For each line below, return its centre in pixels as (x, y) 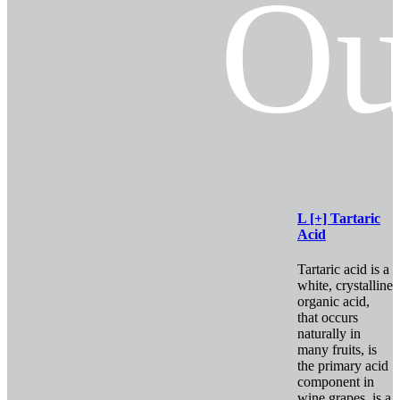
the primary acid (343, 366)
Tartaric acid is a (343, 270)
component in (336, 382)
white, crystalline (345, 286)
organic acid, (333, 302)
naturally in (329, 334)
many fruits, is (337, 350)
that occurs (328, 318)
